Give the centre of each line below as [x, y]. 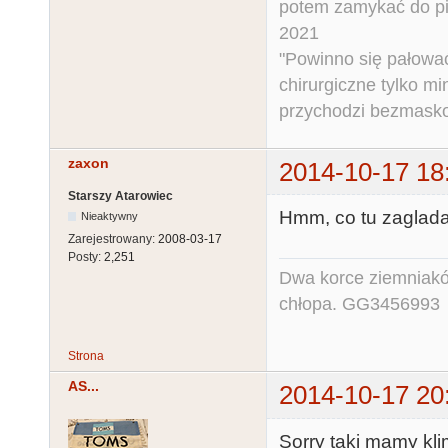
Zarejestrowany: [113, 239]
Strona [86, 356]
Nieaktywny [110, 216]
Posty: [86, 257]
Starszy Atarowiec [120, 196]
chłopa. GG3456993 [359, 304]
